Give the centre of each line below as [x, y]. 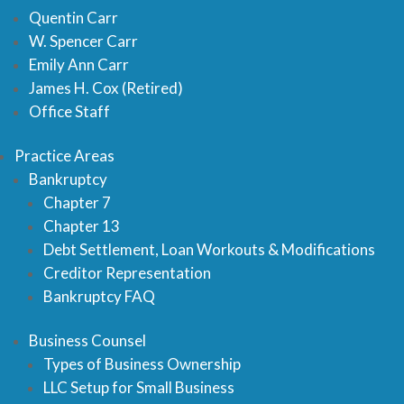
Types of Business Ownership [142, 364]
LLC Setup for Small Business [139, 387]
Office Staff [69, 111]
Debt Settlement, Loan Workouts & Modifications [209, 249]
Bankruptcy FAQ [99, 296]
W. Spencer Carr [83, 41]
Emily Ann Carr [79, 64]
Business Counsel [87, 340]
